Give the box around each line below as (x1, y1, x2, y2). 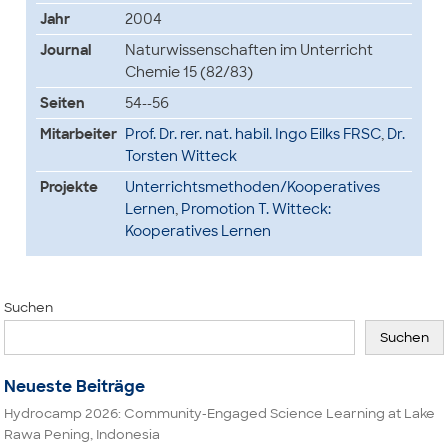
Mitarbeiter (39, 125, 117, 143)
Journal (39, 41, 91, 59)
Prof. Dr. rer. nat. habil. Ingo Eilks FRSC (124, 125, 381, 143)
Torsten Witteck (124, 147, 237, 165)
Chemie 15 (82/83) (124, 63, 253, 81)
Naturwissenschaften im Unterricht (124, 41, 373, 59)
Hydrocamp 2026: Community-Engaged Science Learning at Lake (4, 405, 436, 422)
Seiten (39, 94, 85, 112)
